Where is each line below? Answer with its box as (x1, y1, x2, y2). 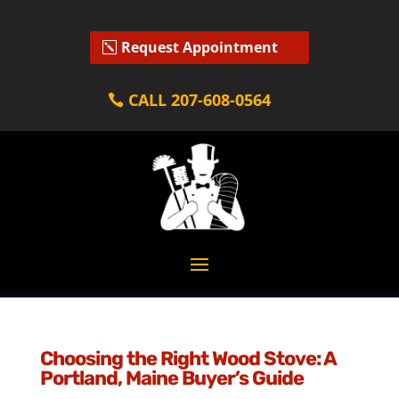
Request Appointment (121, 37, 278, 57)
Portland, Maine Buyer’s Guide (39, 365, 304, 390)
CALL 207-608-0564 (128, 88, 271, 110)
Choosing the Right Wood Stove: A (39, 346, 336, 370)
